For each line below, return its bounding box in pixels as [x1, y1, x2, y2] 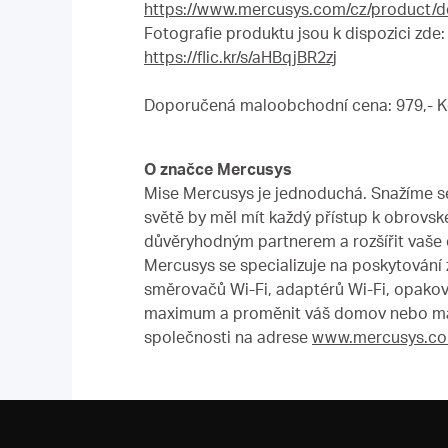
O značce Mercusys [144, 158, 292, 179]
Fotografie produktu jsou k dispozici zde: [144, 22, 445, 43]
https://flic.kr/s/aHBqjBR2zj [144, 46, 337, 67]
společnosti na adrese [144, 326, 312, 347]
